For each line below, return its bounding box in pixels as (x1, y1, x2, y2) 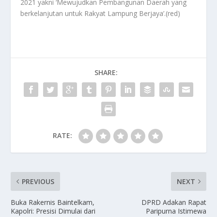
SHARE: (94, 68, 118, 77)
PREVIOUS (22, 177, 55, 186)
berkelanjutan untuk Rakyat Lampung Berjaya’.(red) (20, 9, 181, 18)
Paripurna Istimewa (145, 206, 206, 216)
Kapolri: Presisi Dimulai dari (11, 206, 96, 216)
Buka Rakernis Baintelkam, (11, 198, 95, 207)
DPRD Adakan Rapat (141, 198, 206, 207)
